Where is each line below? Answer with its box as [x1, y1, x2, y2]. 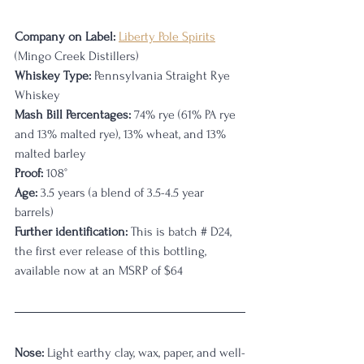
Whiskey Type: [15, 67, 91, 83]
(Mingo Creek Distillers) [15, 48, 139, 63]
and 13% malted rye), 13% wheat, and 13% [15, 126, 229, 141]
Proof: [15, 165, 43, 180]
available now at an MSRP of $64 [15, 262, 183, 278]
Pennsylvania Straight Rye [91, 67, 233, 83]
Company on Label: [15, 28, 115, 44]
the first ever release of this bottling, [15, 243, 210, 258]
